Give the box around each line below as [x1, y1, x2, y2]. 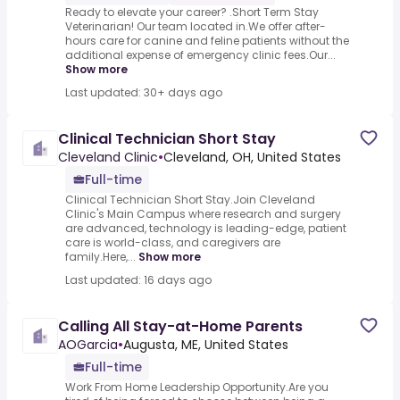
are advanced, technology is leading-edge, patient [65, 221, 346, 237]
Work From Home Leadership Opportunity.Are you [65, 379, 329, 396]
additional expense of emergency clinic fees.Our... [65, 47, 336, 63]
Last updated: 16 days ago [65, 272, 212, 288]
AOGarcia [58, 336, 118, 354]
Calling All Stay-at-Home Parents [58, 316, 303, 337]
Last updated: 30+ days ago [65, 85, 222, 101]
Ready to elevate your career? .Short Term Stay [65, 4, 319, 21]
